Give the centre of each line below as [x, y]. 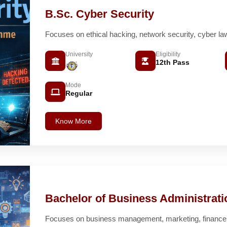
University [79, 54]
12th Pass [172, 63]
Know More [73, 121]
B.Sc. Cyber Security [100, 14]
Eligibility [168, 54]
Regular [79, 93]
